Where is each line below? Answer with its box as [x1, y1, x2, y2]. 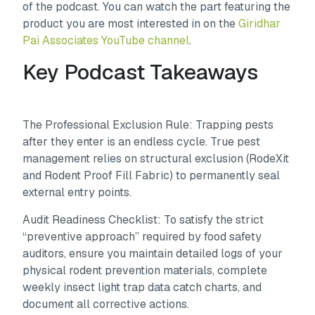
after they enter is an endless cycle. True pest [22, 134, 261, 149]
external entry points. [22, 184, 132, 200]
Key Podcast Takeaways [22, 58, 259, 86]
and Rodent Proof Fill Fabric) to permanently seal [22, 167, 281, 183]
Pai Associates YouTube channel [22, 32, 190, 48]
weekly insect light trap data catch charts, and [22, 279, 262, 295]
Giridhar [238, 15, 281, 31]
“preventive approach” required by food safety [22, 229, 262, 244]
